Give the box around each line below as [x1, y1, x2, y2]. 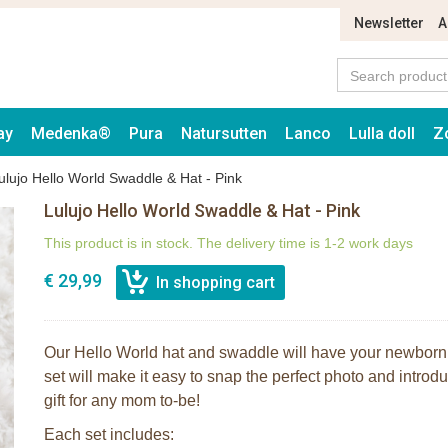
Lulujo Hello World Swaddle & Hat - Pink [44, 200, 360, 221]
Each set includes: [44, 426, 174, 443]
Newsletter [354, 15, 424, 31]
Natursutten [181, 124, 267, 143]
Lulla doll [349, 124, 415, 143]
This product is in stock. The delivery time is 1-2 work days [44, 235, 413, 251]
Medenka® [31, 124, 111, 143]
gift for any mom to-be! [44, 392, 200, 409]
